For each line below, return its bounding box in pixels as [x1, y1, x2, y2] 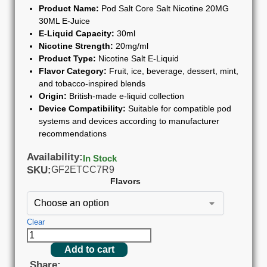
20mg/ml [113, 41, 148, 51]
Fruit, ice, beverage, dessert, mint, [107, 66, 238, 76]
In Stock [83, 153, 117, 163]
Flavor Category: [39, 66, 107, 76]
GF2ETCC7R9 [51, 164, 114, 175]
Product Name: [39, 3, 99, 13]
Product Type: [39, 53, 96, 63]
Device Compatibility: [39, 103, 126, 113]
